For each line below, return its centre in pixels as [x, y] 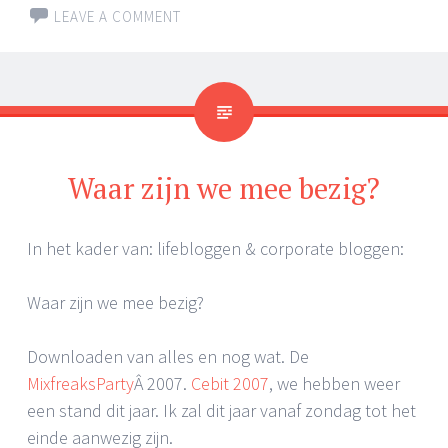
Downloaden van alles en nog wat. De [168, 357]
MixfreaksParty [80, 384]
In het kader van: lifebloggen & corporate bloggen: [215, 249]
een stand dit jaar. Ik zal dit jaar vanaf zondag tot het [221, 411]
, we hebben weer [334, 384]
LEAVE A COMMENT [117, 17]
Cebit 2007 [230, 384]
